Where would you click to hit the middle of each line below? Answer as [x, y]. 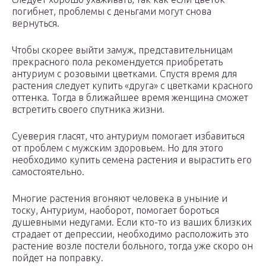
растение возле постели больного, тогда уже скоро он [132, 246]
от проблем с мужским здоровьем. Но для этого [118, 148]
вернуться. [36, 23]
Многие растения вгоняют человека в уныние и [120, 199]
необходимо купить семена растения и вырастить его [132, 160]
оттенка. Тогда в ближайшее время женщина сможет [130, 98]
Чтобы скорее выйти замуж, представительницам [122, 50]
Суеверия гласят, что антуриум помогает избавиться [128, 136]
